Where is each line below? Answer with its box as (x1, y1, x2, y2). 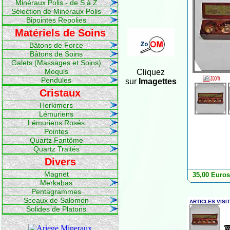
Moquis (44, 67, 68, 75)
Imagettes (136, 77, 177, 86)
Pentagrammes (31, 187, 81, 196)
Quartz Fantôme (29, 136, 83, 144)
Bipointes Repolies (26, 16, 86, 24)
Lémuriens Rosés (28, 119, 85, 127)
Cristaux (40, 87, 81, 99)
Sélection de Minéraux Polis (11, 7, 101, 15)
